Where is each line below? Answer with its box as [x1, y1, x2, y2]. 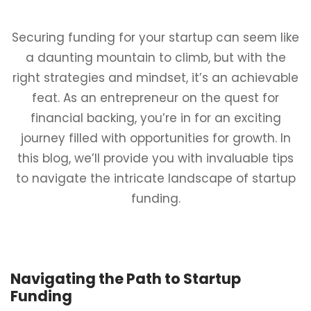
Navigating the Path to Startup [10, 269, 241, 289]
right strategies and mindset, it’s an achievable [12, 69, 299, 86]
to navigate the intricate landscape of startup [15, 170, 296, 187]
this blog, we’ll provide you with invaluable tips [17, 150, 294, 167]
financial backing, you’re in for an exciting [30, 110, 281, 126]
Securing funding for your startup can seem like [12, 29, 299, 46]
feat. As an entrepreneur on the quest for [32, 90, 279, 106]
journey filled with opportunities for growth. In [20, 130, 291, 146]
